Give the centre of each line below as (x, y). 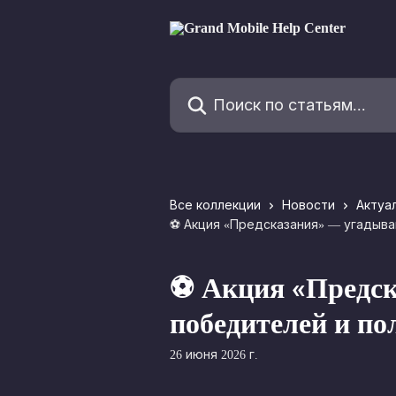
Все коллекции (215, 206)
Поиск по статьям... (238, 88)
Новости (308, 206)
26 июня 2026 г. (214, 355)
